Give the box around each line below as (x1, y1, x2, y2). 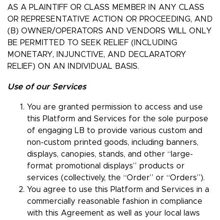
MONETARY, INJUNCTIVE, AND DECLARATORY (7, 51, 186, 59)
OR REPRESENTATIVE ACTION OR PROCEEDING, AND (7, 15, 213, 24)
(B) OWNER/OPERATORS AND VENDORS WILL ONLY (7, 27, 212, 35)
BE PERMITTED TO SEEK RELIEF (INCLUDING (7, 39, 177, 47)
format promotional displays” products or (27, 162, 185, 170)
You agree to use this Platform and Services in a (27, 186, 209, 194)
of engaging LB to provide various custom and (27, 127, 202, 135)
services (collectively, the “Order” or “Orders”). (27, 174, 205, 182)
